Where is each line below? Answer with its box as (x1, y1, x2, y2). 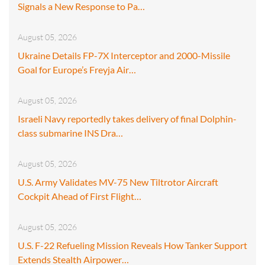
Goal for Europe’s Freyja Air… (18, 63, 136, 75)
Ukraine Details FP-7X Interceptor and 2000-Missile (18, 49, 230, 61)
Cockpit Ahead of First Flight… (18, 190, 141, 202)
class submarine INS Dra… (18, 127, 123, 138)
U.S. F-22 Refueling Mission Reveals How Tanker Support (18, 239, 247, 251)
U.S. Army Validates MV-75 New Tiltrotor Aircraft (18, 176, 218, 188)
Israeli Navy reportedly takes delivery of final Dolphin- (18, 112, 237, 124)
